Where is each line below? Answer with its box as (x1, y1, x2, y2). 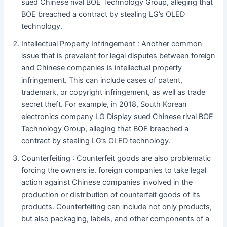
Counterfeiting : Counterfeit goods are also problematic (21, 154, 211, 163)
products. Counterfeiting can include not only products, (21, 202, 212, 212)
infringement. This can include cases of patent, (21, 75, 183, 85)
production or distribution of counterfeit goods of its (21, 190, 201, 200)
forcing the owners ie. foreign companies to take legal (21, 166, 207, 175)
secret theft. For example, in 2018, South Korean (21, 100, 187, 109)
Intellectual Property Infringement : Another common (21, 39, 203, 49)
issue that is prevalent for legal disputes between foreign (21, 51, 216, 61)
